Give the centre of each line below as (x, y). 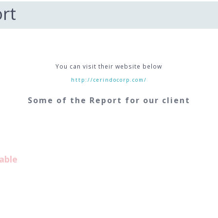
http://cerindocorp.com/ (109, 80)
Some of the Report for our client (109, 100)
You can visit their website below (109, 66)
